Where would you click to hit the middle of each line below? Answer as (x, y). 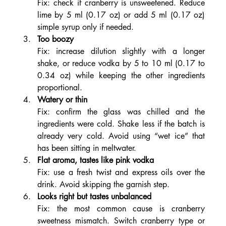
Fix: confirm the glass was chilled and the (121, 112)
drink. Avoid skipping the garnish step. (103, 185)
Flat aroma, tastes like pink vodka (95, 160)
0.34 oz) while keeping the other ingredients (121, 76)
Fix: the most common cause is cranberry (121, 209)
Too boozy (55, 39)
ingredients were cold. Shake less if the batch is (121, 124)
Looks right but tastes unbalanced (94, 197)
